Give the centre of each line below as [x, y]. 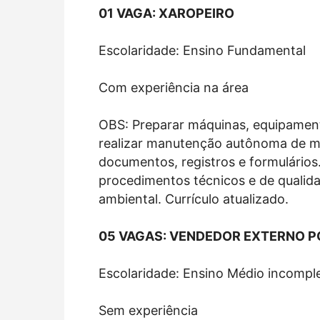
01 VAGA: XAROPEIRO [166, 13]
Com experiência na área [174, 87]
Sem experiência [148, 310]
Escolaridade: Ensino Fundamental [202, 50]
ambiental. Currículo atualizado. [194, 199]
